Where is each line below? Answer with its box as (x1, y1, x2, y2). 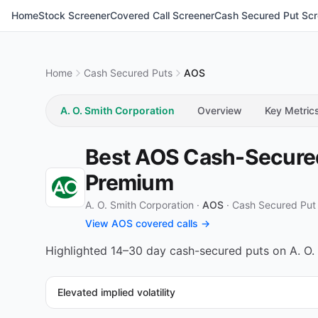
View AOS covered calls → (85, 217, 210, 229)
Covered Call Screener (110, 9, 214, 21)
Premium (85, 170, 173, 195)
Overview (197, 104, 242, 116)
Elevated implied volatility (57, 286, 175, 298)
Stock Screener (38, 9, 110, 21)
